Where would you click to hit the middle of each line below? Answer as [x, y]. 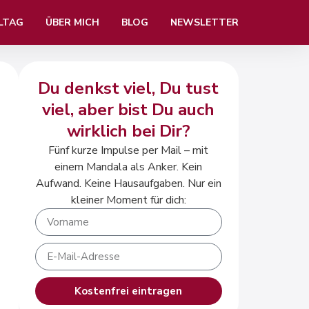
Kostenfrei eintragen [129, 291]
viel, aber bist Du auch [129, 110]
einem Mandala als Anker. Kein [129, 167]
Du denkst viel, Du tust [129, 89]
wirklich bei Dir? [128, 131]
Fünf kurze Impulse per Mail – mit [129, 151]
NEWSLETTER [205, 22]
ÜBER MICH [72, 22]
